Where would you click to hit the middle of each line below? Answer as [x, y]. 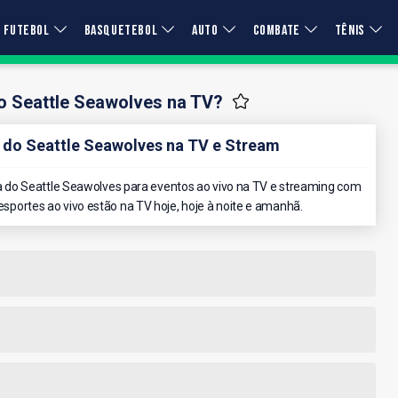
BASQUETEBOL [121, 31]
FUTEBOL [27, 31]
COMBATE [276, 31]
